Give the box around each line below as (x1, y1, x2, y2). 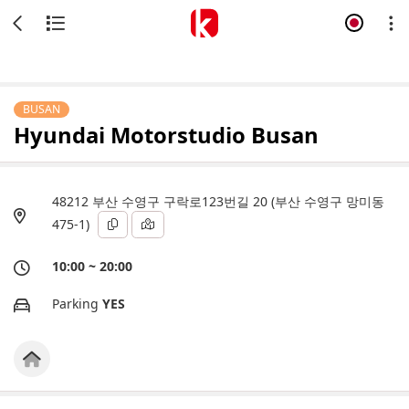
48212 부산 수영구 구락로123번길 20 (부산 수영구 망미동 (52, 192, 384, 210)
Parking (52, 294, 102, 312)
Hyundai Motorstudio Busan (14, 120, 319, 150)
